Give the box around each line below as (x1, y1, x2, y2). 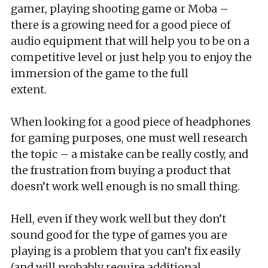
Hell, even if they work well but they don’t (11, 212, 226, 226)
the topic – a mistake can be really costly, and (11, 147, 248, 161)
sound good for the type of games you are (11, 228, 227, 242)
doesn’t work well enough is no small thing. (11, 179, 240, 193)
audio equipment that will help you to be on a (11, 34, 249, 48)
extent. (11, 83, 47, 96)
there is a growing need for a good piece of (11, 18, 230, 32)
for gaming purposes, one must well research (11, 131, 248, 145)
